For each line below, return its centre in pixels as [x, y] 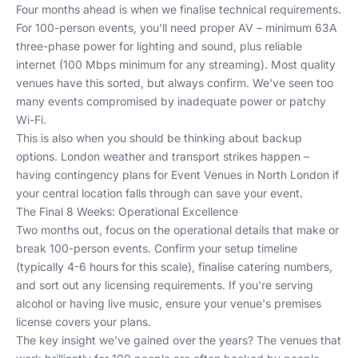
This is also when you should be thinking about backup [159, 138]
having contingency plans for [93, 175]
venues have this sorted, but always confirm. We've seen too [175, 83]
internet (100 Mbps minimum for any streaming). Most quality [176, 64]
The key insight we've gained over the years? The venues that [179, 340]
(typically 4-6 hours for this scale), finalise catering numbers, [174, 267]
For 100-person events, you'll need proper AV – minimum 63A [177, 28]
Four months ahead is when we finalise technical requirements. [179, 9]
